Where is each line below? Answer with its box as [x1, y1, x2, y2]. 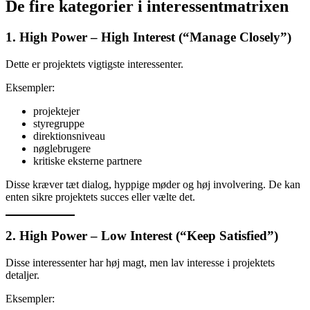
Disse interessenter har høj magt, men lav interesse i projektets [6, 257, 275, 269]
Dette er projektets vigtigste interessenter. [6, 57, 183, 70]
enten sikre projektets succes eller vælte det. [6, 190, 195, 203]
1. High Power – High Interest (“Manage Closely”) [6, 29, 291, 44]
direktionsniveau [33, 129, 105, 142]
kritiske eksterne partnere [33, 154, 142, 167]
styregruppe [33, 117, 84, 129]
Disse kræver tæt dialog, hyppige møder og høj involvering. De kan [6, 178, 300, 190]
